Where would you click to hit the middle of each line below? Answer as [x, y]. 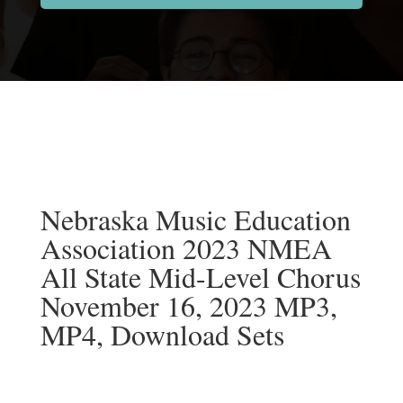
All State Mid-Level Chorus [200, 276]
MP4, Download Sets [162, 334]
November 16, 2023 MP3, [188, 305]
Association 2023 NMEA [186, 247]
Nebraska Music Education [195, 219]
